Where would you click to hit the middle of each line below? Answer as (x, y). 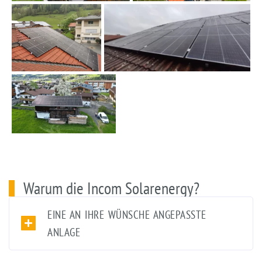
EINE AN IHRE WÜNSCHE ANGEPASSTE (127, 214)
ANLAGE (64, 232)
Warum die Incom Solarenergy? (111, 188)
